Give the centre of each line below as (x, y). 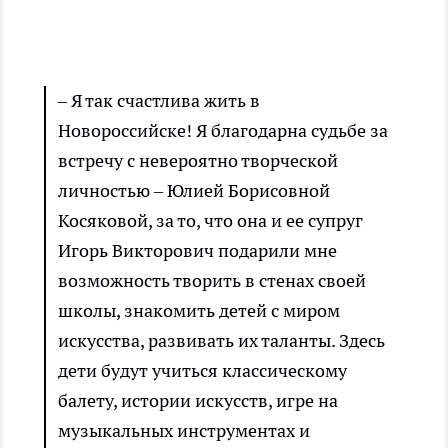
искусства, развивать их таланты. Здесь (221, 341)
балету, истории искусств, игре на (198, 401)
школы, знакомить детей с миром (199, 311)
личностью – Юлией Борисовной (194, 191)
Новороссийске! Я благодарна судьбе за (223, 131)
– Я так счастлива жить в (159, 101)
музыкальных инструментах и (184, 431)
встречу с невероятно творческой (198, 161)
